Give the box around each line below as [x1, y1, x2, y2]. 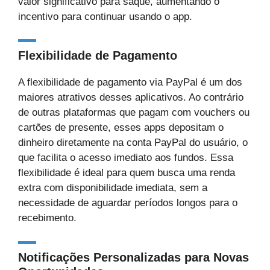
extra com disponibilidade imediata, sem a [18, 182, 207, 193]
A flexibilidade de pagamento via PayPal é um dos [18, 77, 242, 88]
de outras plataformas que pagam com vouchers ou [18, 107, 250, 118]
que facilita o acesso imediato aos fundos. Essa [18, 152, 233, 163]
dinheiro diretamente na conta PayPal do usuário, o [18, 137, 248, 148]
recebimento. [18, 212, 77, 224]
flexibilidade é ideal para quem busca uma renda [18, 167, 235, 178]
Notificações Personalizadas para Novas [18, 250, 249, 264]
